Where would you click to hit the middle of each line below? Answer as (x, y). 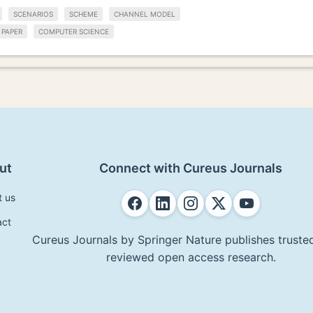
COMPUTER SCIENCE (74, 31)
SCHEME (83, 14)
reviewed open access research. (191, 257)
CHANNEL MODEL (145, 14)
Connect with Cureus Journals (191, 168)
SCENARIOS (33, 14)
